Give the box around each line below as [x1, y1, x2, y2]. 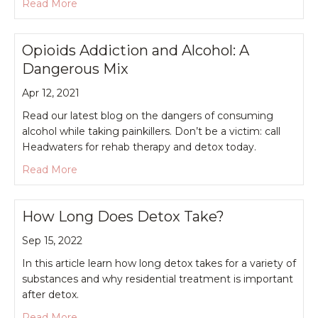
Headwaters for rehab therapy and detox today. [22, 140, 256, 153]
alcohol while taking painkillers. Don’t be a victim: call [22, 124, 280, 138]
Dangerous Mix [22, 60, 128, 77]
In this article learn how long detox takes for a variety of [22, 256, 296, 270]
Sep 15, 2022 [22, 234, 82, 247]
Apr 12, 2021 [22, 86, 79, 99]
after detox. [22, 287, 79, 301]
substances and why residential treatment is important [22, 272, 293, 285]
